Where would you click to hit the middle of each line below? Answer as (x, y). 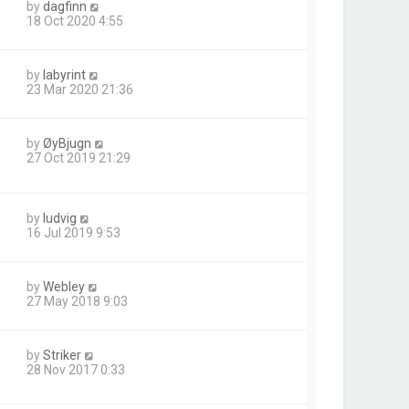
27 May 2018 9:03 (77, 301)
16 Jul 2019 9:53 (73, 232)
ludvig (60, 218)
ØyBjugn (67, 144)
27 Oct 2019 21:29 (79, 158)
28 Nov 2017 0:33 (76, 369)
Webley (64, 286)
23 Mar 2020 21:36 (80, 90)
